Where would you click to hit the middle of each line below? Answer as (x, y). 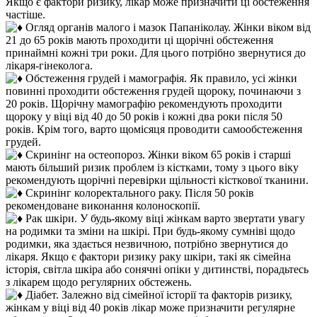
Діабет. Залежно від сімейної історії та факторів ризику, (157, 294)
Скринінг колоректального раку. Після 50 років (138, 192)
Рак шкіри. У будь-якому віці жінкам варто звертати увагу (164, 218)
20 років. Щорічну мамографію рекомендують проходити (144, 103)
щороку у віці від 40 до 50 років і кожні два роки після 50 (144, 116)
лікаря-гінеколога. (49, 65)
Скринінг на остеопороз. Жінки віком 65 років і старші (157, 154)
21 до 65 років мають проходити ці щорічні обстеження (139, 40)
